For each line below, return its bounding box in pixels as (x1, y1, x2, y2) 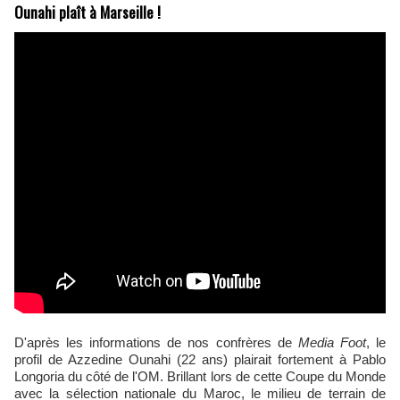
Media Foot (297, 335, 366, 351)
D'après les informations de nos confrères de (27, 335, 298, 351)
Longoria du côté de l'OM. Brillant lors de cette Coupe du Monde (14, 369, 386, 385)
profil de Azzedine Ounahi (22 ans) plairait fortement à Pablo (14, 352, 386, 368)
